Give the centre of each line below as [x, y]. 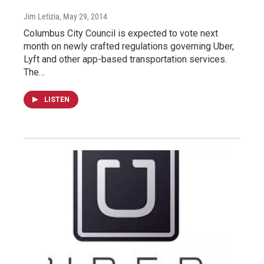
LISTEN [57, 99]
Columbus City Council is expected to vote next [121, 33]
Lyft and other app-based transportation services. [125, 59]
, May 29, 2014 [83, 16]
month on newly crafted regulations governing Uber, [129, 46]
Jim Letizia [42, 16]
